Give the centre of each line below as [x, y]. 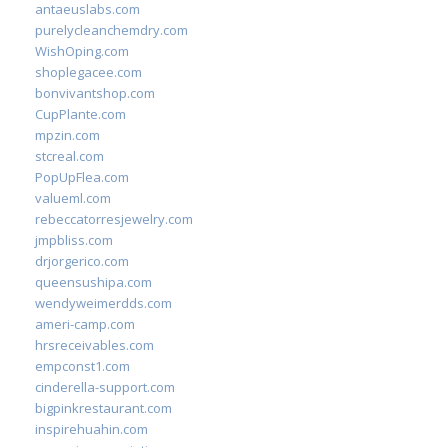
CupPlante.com [80, 114]
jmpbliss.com [74, 240]
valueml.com [73, 198]
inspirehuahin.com [91, 429]
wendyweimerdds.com [103, 303]
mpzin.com [67, 135]
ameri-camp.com [85, 324]
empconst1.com [82, 366]
